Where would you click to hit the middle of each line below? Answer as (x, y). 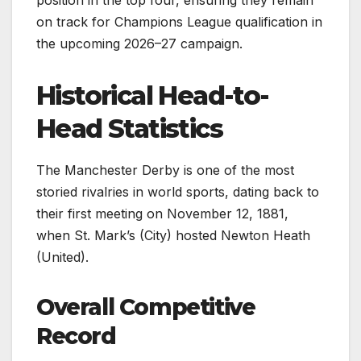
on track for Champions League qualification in (179, 22)
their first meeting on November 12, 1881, (162, 214)
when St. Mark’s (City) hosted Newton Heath (173, 236)
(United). (62, 257)
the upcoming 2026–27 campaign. (139, 44)
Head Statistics (129, 129)
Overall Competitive (146, 307)
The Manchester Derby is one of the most (165, 170)
